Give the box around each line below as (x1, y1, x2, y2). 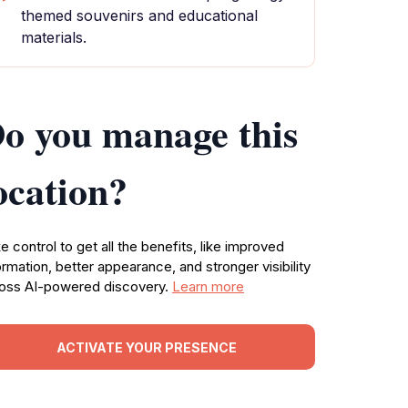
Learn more (172, 278, 244, 295)
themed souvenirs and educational (21, 6, 258, 25)
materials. (21, 28, 87, 46)
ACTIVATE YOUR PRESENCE (56, 339, 237, 355)
